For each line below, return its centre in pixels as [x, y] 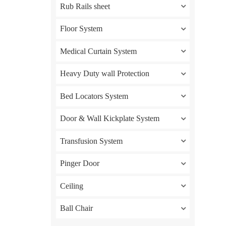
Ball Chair [76, 208]
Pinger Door [79, 163]
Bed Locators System [94, 96]
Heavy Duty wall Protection [104, 74]
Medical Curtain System [98, 51]
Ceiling [71, 186]
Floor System [81, 29]
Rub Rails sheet [85, 6]
